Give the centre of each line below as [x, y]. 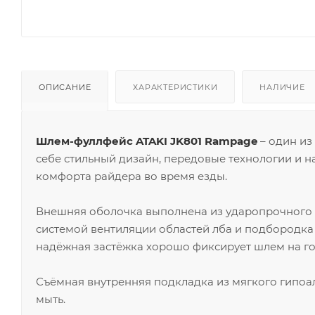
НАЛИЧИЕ [282, 87]
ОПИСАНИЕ [65, 87]
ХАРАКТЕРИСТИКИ [175, 87]
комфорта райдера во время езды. [131, 176]
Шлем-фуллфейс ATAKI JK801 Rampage [147, 141]
